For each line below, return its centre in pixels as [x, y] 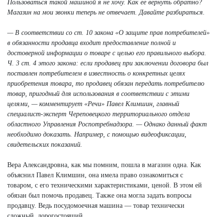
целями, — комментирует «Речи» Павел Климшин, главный [93, 104]
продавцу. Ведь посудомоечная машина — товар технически [96, 205]
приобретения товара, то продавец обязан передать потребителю [106, 83]
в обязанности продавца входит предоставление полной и [92, 43]
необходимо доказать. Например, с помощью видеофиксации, [97, 134]
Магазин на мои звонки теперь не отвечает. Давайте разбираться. [106, 12]
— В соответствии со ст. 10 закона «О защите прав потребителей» [108, 32]
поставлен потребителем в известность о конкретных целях [96, 73]
